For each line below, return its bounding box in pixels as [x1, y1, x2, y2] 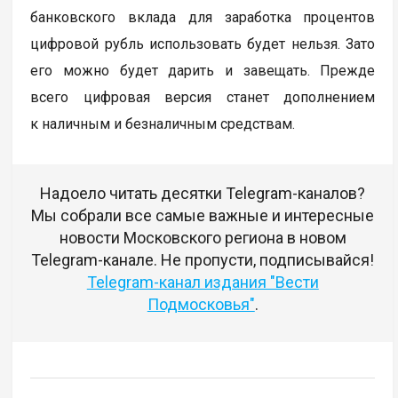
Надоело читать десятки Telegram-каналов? [40, 183, 366, 203]
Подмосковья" [147, 294, 255, 314]
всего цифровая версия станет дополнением [30, 88, 376, 106]
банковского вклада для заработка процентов [30, 8, 376, 26]
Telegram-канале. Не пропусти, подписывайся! [31, 250, 375, 269]
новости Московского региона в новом [59, 227, 346, 247]
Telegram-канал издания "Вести [86, 272, 319, 291]
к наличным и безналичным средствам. [30, 115, 296, 132]
